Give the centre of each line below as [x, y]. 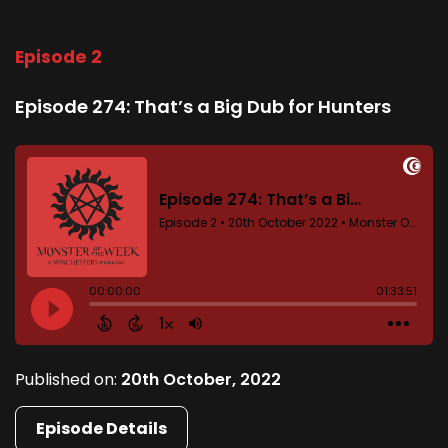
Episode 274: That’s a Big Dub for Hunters [203, 107]
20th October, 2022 [201, 380]
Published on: [68, 380]
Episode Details [101, 429]
